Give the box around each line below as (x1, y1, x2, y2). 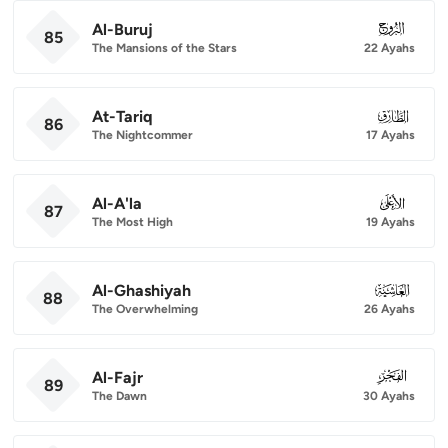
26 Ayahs (364, 301, 415, 316)
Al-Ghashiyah (92, 280, 191, 300)
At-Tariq (92, 106, 152, 126)
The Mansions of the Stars (92, 40, 237, 55)
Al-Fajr (92, 367, 143, 387)
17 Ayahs (366, 127, 415, 142)
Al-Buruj (92, 19, 153, 39)
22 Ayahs (364, 40, 415, 55)
